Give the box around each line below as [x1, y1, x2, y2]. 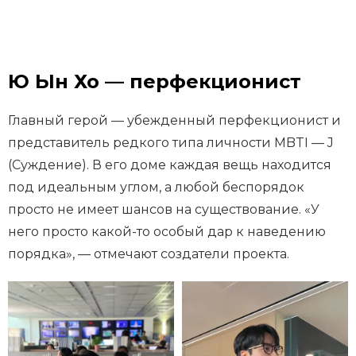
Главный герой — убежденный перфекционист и [8, 113, 341, 129]
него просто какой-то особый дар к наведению [8, 224, 326, 240]
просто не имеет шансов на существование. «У [8, 202, 319, 218]
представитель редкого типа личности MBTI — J [8, 135, 334, 151]
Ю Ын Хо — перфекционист [8, 70, 301, 94]
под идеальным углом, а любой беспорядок [8, 180, 304, 195]
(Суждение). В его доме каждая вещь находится [8, 157, 331, 173]
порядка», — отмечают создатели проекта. [8, 246, 289, 262]
